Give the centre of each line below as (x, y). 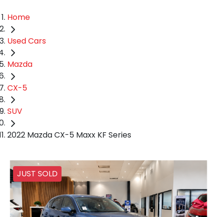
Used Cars (27, 41)
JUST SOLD (37, 174)
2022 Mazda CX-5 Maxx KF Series (69, 135)
